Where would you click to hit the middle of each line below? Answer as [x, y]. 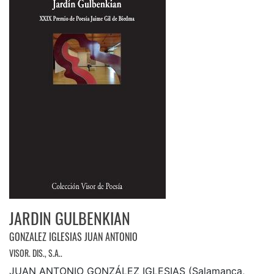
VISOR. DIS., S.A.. [36, 253]
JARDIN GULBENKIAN [70, 218]
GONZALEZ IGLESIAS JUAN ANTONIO [73, 236]
